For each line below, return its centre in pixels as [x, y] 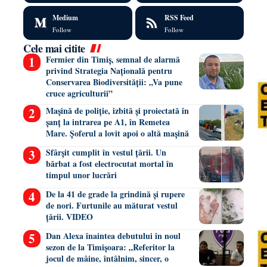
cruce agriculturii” [79, 93]
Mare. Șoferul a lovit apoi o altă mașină [117, 133]
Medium [65, 17]
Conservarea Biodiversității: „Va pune [114, 82]
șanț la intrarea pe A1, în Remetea [108, 122]
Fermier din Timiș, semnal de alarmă [113, 59]
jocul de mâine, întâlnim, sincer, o [107, 258]
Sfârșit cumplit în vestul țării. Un [106, 152]
